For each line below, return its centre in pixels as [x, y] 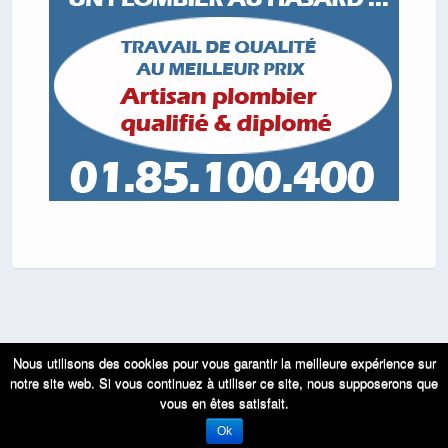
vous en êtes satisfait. [224, 402]
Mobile [148, 403]
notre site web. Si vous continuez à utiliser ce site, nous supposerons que [224, 382]
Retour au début [231, 366]
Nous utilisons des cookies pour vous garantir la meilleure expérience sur [224, 362]
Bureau [300, 403]
